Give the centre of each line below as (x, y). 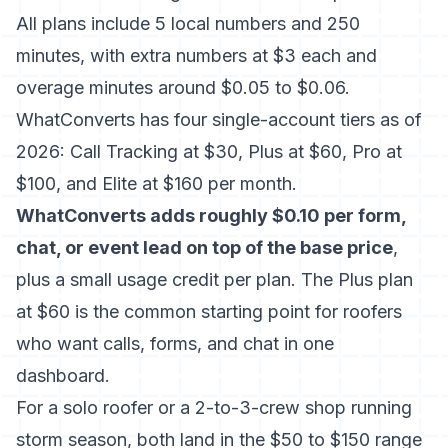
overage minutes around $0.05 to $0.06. (183, 87)
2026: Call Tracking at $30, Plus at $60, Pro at (209, 151)
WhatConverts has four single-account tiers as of (219, 119)
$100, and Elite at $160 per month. (156, 183)
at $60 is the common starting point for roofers (209, 311)
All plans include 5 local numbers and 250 (188, 23)
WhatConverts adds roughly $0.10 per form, (211, 215)
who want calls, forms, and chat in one (175, 343)
